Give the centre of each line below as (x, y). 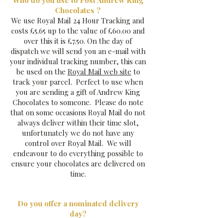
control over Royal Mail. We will (78, 143)
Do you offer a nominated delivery (78, 203)
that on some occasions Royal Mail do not (78, 112)
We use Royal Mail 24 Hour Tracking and (78, 20)
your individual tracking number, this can (78, 61)
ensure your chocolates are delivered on (78, 163)
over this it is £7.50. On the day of (78, 41)
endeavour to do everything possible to (78, 153)
